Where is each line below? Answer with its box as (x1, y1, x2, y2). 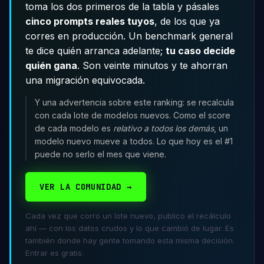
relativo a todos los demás (113, 123, 214, 134)
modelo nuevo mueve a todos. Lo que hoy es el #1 (35, 136, 233, 147)
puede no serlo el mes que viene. (35, 149, 167, 160)
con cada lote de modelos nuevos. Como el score (35, 110, 231, 121)
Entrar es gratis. (25, 248, 84, 258)
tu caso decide (166, 44, 235, 57)
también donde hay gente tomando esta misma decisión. (25, 236, 235, 245)
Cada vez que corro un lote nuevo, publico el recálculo (25, 211, 231, 220)
